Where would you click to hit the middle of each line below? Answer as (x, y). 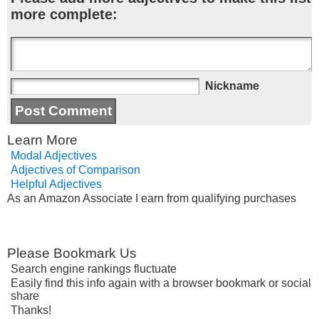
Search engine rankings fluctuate (94, 269)
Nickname (232, 86)
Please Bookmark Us (72, 253)
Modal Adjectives (54, 156)
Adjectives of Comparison (75, 170)
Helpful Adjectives (56, 184)
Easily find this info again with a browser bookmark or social (161, 283)
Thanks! (31, 310)
